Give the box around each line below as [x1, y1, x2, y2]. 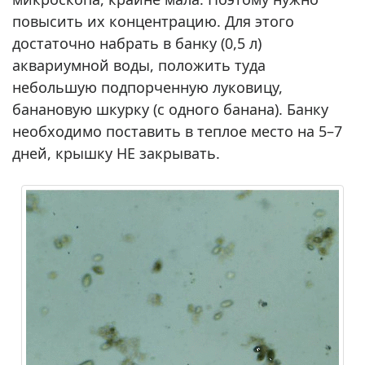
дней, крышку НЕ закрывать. [12, 143, 220, 163]
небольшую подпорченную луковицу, [12, 77, 283, 97]
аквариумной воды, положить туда [12, 55, 266, 75]
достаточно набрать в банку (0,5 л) [12, 33, 262, 53]
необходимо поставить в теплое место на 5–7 [12, 121, 342, 141]
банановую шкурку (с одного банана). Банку [12, 99, 328, 119]
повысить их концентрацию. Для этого [12, 11, 294, 31]
